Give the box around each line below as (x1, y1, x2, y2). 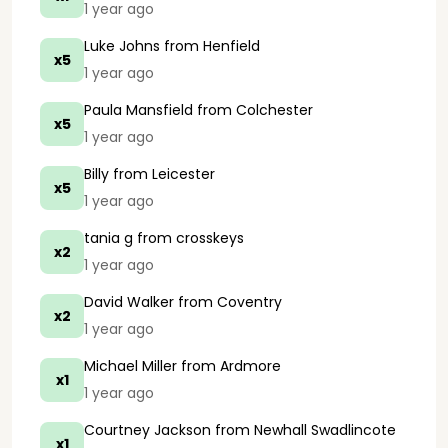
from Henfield (160, 36, 260, 56)
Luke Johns (84, 36, 160, 56)
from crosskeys (133, 228, 244, 248)
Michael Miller (84, 356, 177, 376)
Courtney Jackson (84, 420, 211, 440)
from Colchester (193, 100, 313, 120)
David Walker (84, 292, 174, 312)
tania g (84, 228, 133, 248)
